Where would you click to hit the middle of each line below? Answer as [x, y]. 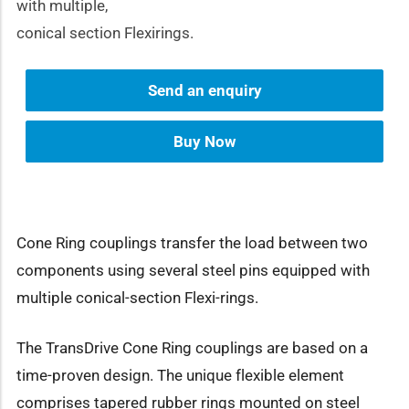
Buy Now [204, 142]
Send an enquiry [204, 90]
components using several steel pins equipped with [193, 270]
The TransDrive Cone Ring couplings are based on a [192, 347]
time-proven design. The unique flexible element [180, 375]
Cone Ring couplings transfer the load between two [192, 242]
